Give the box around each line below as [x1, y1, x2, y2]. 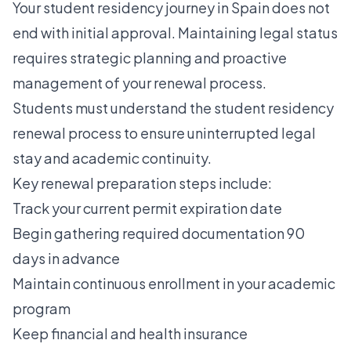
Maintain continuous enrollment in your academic [13, 273, 335, 292]
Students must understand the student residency [13, 98, 334, 117]
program [13, 299, 71, 317]
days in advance [13, 248, 120, 267]
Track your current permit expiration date [13, 198, 282, 217]
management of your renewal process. [13, 73, 266, 92]
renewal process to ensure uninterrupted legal [13, 123, 316, 142]
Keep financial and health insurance [13, 324, 248, 342]
